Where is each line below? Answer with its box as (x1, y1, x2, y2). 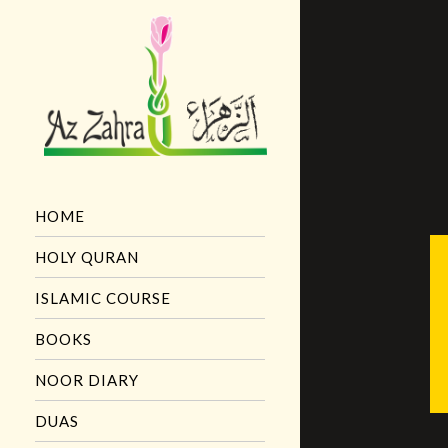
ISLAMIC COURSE (35, 289, 171, 308)
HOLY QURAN (35, 248, 139, 267)
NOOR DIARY (35, 371, 139, 390)
